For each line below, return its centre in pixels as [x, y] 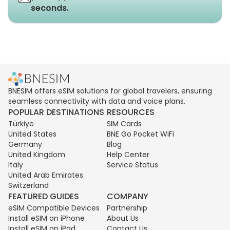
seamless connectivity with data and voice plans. [97, 101]
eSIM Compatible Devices [54, 208]
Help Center [128, 155]
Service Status [132, 165]
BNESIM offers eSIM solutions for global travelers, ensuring [110, 91]
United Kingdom [37, 155]
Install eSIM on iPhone [46, 218]
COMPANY [128, 196]
